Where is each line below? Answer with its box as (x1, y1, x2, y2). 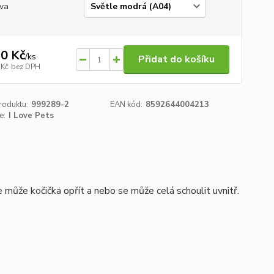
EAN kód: (110, 99, 143, 110)
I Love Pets (8, 110, 54, 121)
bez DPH (10, 61, 40, 72)
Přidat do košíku (138, 53, 215, 66)
